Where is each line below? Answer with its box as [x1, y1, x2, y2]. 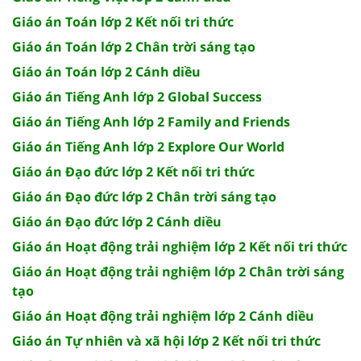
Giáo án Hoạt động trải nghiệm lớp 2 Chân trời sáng [12, 262, 344, 280]
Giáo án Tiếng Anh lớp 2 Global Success [12, 87, 262, 106]
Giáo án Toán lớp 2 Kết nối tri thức [12, 12, 234, 31]
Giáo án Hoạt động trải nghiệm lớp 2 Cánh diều [12, 306, 314, 325]
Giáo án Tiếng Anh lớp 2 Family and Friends [12, 112, 290, 131]
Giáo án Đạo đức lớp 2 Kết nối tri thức [12, 162, 255, 180]
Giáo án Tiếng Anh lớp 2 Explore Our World [12, 137, 284, 156]
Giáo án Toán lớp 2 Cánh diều [12, 62, 201, 81]
